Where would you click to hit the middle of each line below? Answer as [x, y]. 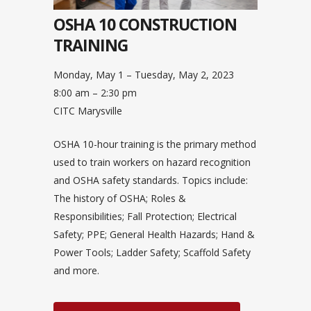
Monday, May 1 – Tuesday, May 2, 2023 [144, 74]
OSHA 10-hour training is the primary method [155, 144]
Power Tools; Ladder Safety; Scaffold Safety [152, 252]
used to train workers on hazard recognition [152, 162]
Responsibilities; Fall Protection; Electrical [145, 216]
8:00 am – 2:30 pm [95, 92]
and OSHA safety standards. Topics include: [151, 180]
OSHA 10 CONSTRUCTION [145, 24]
